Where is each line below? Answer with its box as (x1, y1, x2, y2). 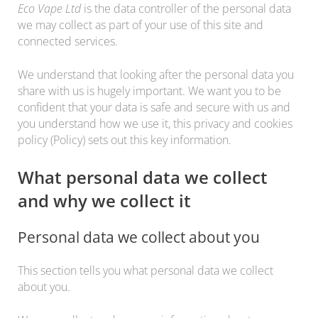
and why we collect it (18, 188, 191, 212)
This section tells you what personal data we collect (18, 262, 273, 278)
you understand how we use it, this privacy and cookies (18, 115, 292, 131)
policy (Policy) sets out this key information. (18, 131, 231, 148)
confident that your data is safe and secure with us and (18, 99, 290, 115)
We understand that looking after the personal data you (18, 66, 294, 82)
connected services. (18, 33, 118, 49)
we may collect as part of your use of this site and (18, 16, 263, 33)
